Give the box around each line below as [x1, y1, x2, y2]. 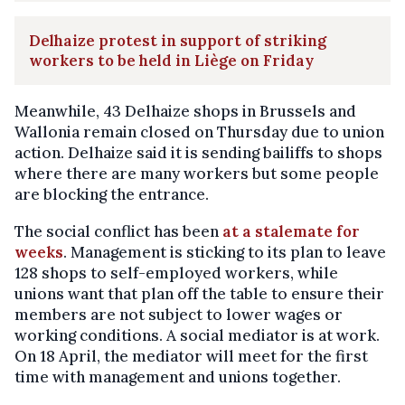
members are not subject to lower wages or [14, 304, 343, 325]
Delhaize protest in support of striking [29, 30, 326, 51]
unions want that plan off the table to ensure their [14, 283, 384, 304]
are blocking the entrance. [14, 184, 209, 204]
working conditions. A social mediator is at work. [14, 325, 380, 345]
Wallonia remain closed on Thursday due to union [14, 121, 384, 142]
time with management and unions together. [14, 366, 341, 387]
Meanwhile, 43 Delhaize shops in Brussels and [14, 100, 356, 121]
